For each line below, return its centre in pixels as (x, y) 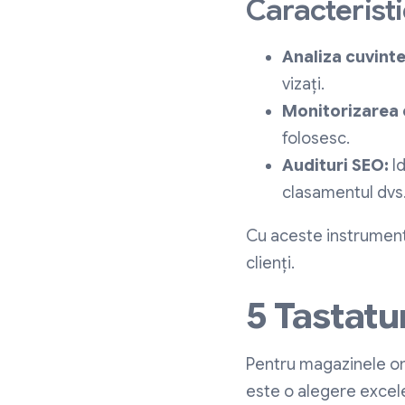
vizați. (303, 85)
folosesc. (316, 139)
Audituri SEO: (335, 166)
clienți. (270, 264)
